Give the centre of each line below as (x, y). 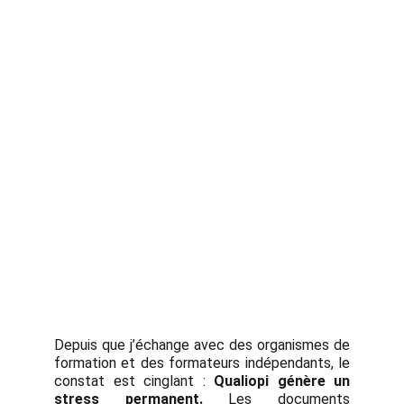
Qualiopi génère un (282, 381)
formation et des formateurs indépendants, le (202, 363)
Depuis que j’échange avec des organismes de (202, 345)
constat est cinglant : (134, 381)
